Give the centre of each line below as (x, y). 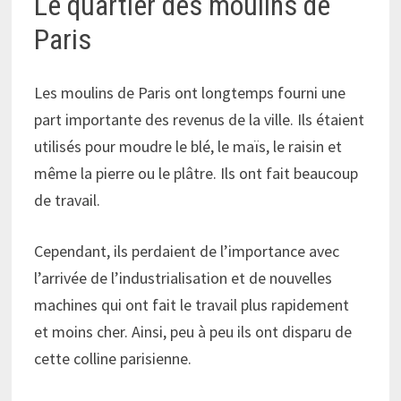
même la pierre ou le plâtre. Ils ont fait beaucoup (196, 174)
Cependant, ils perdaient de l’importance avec (187, 252)
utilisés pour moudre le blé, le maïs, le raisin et (188, 147)
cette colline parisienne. (113, 359)
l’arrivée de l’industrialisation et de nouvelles (183, 278)
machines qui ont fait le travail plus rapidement (192, 305)
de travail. (68, 200)
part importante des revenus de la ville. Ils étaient (200, 120)
